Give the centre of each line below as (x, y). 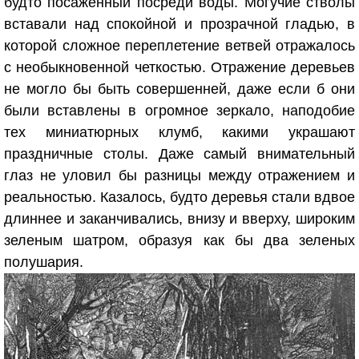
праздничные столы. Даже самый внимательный (179, 154)
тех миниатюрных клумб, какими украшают (179, 132)
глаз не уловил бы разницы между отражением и (179, 175)
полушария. (44, 262)
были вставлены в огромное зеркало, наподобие (179, 111)
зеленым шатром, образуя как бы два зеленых (179, 240)
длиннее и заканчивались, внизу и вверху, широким (179, 219)
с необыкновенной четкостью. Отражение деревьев (179, 67)
